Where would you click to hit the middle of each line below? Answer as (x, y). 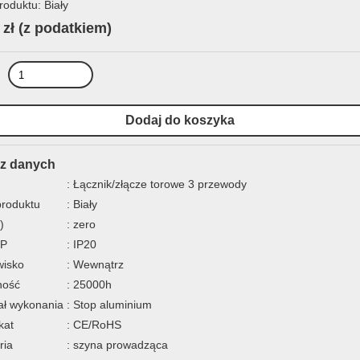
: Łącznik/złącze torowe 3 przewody (157, 184)
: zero (81, 224)
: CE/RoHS (94, 325)
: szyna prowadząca (117, 345)
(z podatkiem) (65, 28)
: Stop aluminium (109, 305)
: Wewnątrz (95, 264)
